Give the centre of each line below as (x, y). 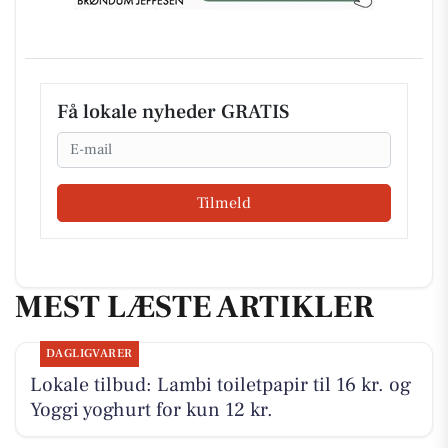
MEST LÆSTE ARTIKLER (194, 307)
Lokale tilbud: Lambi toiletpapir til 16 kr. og (220, 384)
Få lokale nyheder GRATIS (173, 111)
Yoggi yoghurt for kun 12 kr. (151, 409)
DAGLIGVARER (89, 353)
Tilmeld (224, 203)
